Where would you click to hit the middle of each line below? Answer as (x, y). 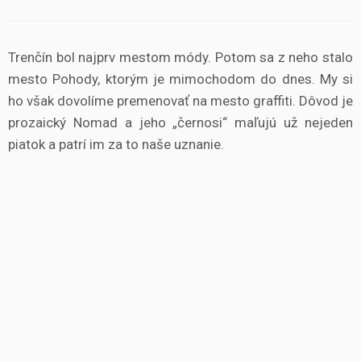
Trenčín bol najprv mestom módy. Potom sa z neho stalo (180, 57)
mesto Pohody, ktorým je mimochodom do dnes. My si (180, 79)
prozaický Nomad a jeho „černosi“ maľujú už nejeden (180, 122)
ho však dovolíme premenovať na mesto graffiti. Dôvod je (180, 101)
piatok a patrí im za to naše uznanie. (116, 144)
